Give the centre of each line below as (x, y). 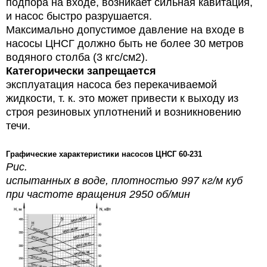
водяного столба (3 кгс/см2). (77, 57)
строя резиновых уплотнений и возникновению (124, 112)
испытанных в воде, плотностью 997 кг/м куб (124, 180)
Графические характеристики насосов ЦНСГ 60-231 (104, 154)
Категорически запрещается (81, 71)
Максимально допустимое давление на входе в (125, 30)
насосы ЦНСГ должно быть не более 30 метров (125, 43)
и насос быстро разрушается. (79, 16)
